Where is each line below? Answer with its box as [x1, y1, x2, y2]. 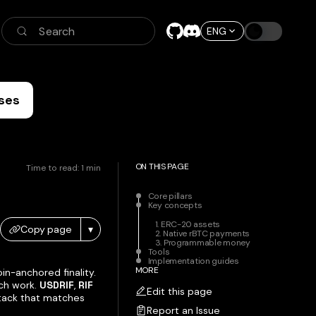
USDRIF [39, 279, 74, 291]
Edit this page [146, 285, 212, 298]
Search [39, 23, 75, 39]
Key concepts [147, 200, 202, 211]
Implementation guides [147, 255, 239, 267]
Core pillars [147, 190, 193, 202]
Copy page [20, 222, 72, 236]
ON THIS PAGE [135, 161, 189, 172]
